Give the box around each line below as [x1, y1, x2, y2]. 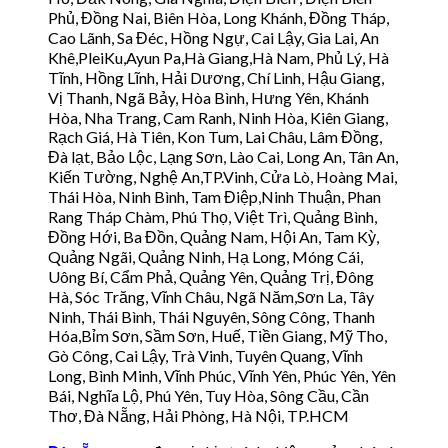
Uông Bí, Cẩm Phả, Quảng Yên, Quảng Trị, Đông [48, 266, 374, 286]
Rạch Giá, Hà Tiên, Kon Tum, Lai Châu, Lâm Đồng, [48, 126, 382, 146]
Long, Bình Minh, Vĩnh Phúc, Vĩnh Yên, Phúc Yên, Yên [48, 365, 396, 385]
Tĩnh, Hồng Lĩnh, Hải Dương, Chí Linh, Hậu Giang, [48, 67, 384, 87]
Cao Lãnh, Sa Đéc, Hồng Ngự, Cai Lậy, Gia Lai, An [48, 27, 379, 47]
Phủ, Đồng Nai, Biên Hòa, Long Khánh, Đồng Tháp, [48, 7, 389, 27]
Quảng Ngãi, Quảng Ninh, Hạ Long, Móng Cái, [48, 246, 363, 266]
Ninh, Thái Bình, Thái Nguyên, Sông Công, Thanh [48, 306, 375, 326]
